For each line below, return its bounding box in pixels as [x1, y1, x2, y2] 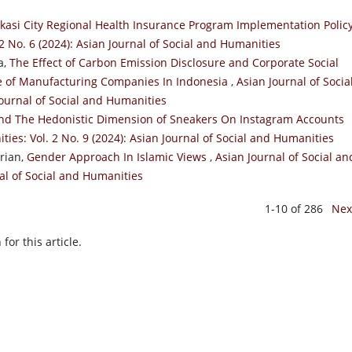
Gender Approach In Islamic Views [27, 148, 210, 164]
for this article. [2, 233, 82, 249]
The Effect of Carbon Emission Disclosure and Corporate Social [9, 54, 339, 70]
